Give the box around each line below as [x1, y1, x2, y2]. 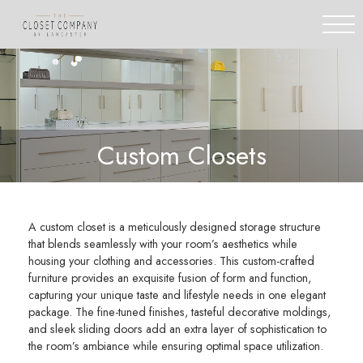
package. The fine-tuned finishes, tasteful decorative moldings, [28, 304, 331, 320]
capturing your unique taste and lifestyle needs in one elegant [28, 287, 326, 303]
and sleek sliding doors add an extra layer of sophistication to [28, 321, 327, 337]
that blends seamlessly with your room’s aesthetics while [28, 236, 297, 252]
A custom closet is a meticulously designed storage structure [28, 219, 321, 235]
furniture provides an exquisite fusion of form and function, [28, 270, 311, 286]
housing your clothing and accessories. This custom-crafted [28, 253, 314, 269]
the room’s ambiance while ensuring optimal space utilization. [28, 338, 323, 354]
